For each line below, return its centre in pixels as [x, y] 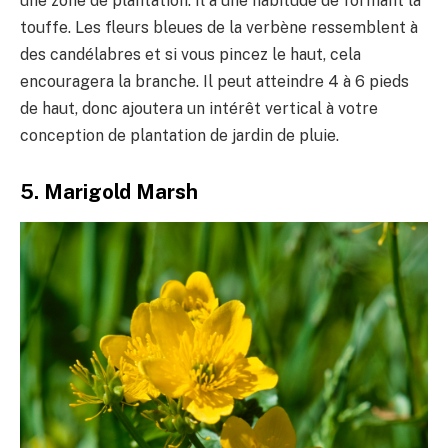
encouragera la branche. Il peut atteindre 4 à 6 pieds [214, 82]
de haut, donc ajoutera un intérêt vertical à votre [199, 109]
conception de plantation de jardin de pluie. [179, 136]
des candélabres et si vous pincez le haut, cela [190, 55]
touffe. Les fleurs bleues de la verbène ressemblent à [219, 28]
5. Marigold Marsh [109, 191]
